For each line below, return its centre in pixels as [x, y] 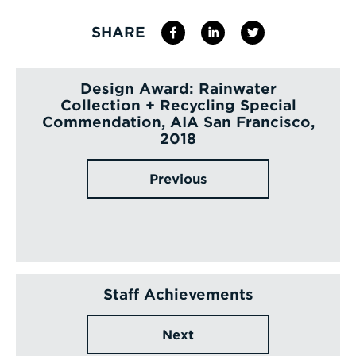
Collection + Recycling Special [178, 105]
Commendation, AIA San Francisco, [178, 122]
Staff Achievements [178, 294]
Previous [178, 179]
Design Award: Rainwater [178, 88]
